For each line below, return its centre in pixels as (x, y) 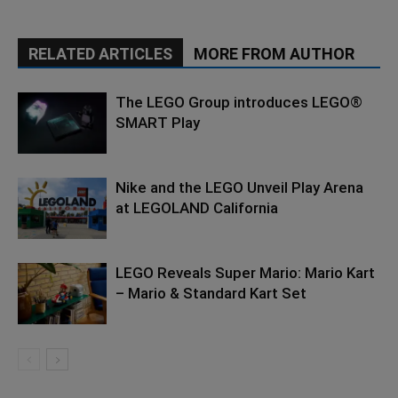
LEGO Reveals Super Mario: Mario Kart (245, 273)
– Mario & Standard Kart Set (211, 294)
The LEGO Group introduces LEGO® (239, 103)
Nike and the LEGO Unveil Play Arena (239, 188)
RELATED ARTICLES (100, 54)
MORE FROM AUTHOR (274, 54)
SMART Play (158, 123)
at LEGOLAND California (197, 208)
